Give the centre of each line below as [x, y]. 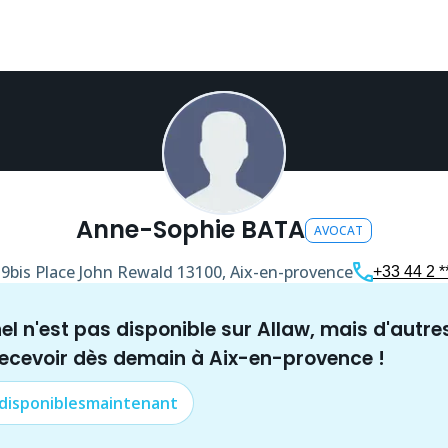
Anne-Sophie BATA [190, 229]
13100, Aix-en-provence [265, 272]
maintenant [132, 403]
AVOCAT [338, 230]
